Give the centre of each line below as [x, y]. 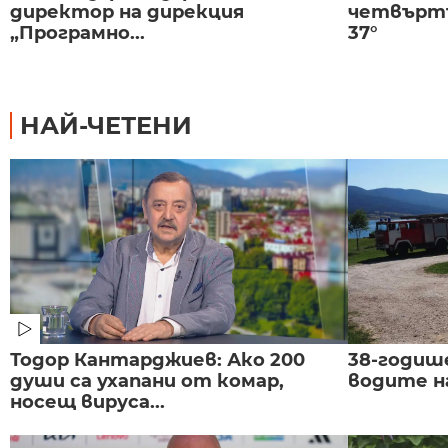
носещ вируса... [87, 401]
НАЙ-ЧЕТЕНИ [106, 125]
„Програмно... [77, 32]
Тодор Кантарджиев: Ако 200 [157, 359]
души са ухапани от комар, [147, 380]
